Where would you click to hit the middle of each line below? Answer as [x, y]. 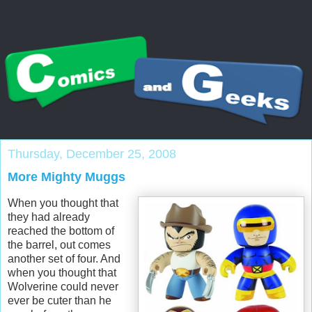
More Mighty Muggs [67, 177]
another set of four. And [64, 258]
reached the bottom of [61, 231]
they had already [49, 217]
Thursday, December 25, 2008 [92, 154]
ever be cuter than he [60, 300]
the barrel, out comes [59, 244]
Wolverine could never [63, 286]
